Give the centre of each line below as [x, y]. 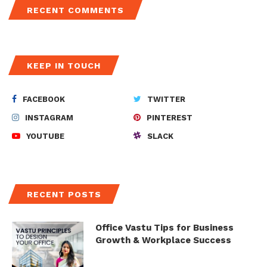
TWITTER [166, 99]
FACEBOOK [44, 99]
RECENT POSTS [64, 194]
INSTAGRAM [49, 117]
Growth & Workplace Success [163, 240]
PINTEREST [170, 117]
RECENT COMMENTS [75, 10]
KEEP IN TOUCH [64, 65]
